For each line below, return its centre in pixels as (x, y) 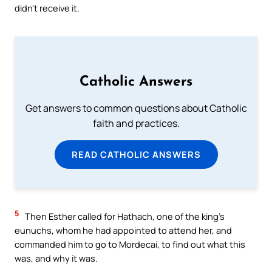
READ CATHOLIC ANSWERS (136, 155)
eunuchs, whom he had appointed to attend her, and (123, 230)
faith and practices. (136, 124)
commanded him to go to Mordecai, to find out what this (130, 244)
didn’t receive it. (47, 8)
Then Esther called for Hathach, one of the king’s (124, 216)
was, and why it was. (56, 258)
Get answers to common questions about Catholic (136, 108)
